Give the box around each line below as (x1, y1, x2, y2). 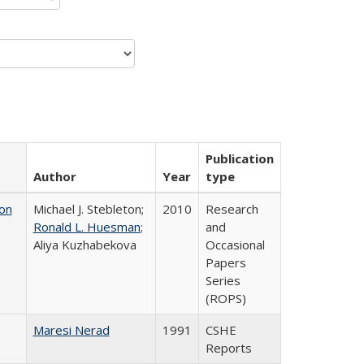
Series (205, 272, 240, 288)
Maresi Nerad (32, 322, 110, 338)
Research (205, 201, 258, 217)
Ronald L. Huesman (32, 219, 141, 235)
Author (32, 168, 76, 184)
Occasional (205, 236, 265, 253)
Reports (205, 340, 252, 356)
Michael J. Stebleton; (32, 201, 144, 217)
